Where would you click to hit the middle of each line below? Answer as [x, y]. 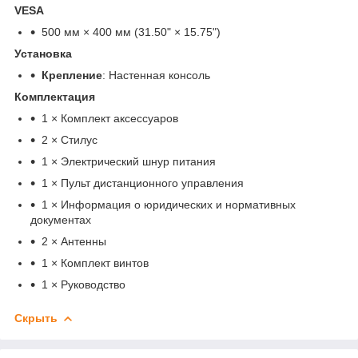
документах [61, 220]
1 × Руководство [84, 285]
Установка [43, 54]
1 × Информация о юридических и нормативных [169, 205]
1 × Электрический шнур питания [129, 162]
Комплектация [55, 97]
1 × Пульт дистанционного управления [143, 183]
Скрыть [36, 318]
